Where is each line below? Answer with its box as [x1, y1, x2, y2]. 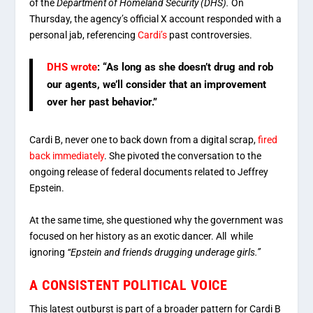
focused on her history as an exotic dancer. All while [29, 230, 254, 242]
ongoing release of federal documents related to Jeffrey [29, 166, 269, 178]
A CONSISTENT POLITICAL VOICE [29, 277, 228, 294]
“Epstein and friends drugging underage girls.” [67, 246, 261, 258]
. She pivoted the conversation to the [104, 150, 262, 162]
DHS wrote [47, 61, 98, 74]
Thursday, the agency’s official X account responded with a [29, 13, 282, 24]
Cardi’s [136, 29, 168, 41]
